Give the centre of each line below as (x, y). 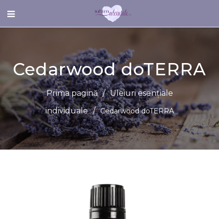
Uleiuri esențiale (141, 93)
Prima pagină (72, 93)
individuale (66, 110)
